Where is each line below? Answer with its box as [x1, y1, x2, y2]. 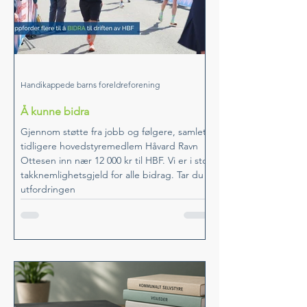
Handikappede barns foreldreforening [21, 79, 160, 90]
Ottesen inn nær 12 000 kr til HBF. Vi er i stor [21, 153, 211, 167]
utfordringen [21, 182, 75, 195]
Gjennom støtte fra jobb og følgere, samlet [21, 125, 206, 138]
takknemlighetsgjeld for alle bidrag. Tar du [21, 168, 204, 181]
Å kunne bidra [21, 104, 89, 118]
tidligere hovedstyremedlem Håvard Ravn [21, 139, 198, 152]
